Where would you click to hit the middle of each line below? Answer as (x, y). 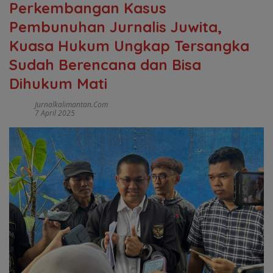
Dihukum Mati (58, 83)
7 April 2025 (55, 113)
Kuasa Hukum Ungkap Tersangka (129, 46)
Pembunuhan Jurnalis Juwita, (115, 27)
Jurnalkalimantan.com (71, 105)
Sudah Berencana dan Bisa (105, 65)
